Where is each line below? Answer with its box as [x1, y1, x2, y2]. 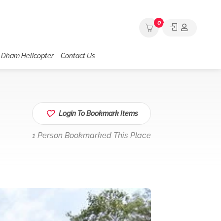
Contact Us [60, 52, 95, 60]
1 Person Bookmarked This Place [32, 131, 151, 140]
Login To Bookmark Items [59, 110, 138, 117]
